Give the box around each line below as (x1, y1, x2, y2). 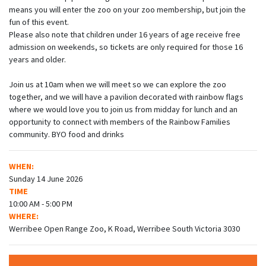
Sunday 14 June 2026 (9, 173, 83, 185)
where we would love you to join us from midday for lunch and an (9, 104, 237, 115)
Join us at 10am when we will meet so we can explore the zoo (9, 79, 226, 90)
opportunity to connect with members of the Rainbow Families (9, 116, 230, 128)
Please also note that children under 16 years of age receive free (9, 29, 240, 40)
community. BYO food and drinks (9, 129, 124, 140)
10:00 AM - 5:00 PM (9, 198, 72, 210)
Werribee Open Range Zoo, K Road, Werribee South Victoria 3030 (9, 223, 240, 235)
